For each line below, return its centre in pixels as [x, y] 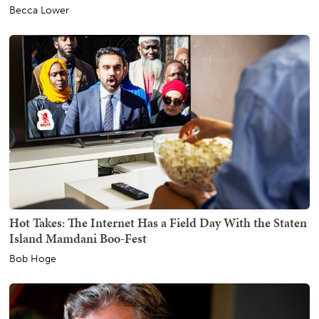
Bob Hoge [33, 259]
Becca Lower [39, 11]
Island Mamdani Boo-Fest [78, 239]
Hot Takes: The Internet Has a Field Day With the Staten [158, 223]
